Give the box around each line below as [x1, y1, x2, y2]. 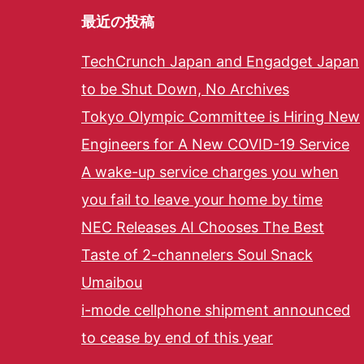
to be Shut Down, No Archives [81, 80, 289, 98]
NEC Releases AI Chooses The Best [81, 219, 324, 236]
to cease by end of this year [81, 329, 273, 347]
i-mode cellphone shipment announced [81, 301, 350, 319]
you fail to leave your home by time [81, 191, 323, 209]
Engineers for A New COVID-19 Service [81, 136, 349, 154]
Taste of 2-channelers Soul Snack [81, 246, 313, 264]
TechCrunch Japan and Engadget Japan [81, 53, 359, 71]
